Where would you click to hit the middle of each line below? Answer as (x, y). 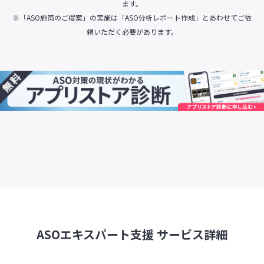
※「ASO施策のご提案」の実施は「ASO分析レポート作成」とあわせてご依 (132, 18)
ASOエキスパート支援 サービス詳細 (132, 234)
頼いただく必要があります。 (132, 32)
